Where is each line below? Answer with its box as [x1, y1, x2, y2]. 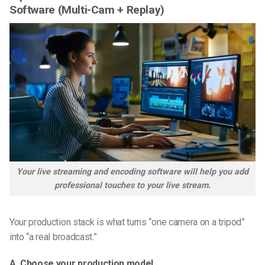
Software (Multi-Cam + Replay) [9, 3, 164, 17]
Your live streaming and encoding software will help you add [17, 166, 248, 177]
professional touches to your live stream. [54, 180, 211, 190]
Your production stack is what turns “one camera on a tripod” [9, 216, 245, 228]
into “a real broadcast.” [9, 231, 97, 243]
